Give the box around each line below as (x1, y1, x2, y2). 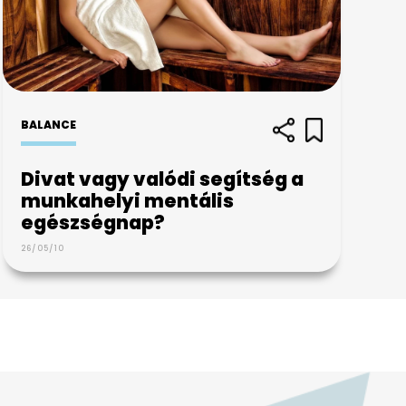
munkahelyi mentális (20, 187, 234, 214)
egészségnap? (20, 208, 165, 236)
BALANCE (20, 116, 76, 132)
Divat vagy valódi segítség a (20, 165, 304, 192)
